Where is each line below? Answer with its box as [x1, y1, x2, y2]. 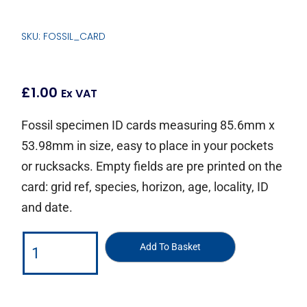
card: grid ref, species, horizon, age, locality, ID [21, 180, 269, 195]
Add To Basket [140, 241, 201, 253]
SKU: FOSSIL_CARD [21, 29, 106, 44]
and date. [21, 200, 73, 215]
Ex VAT [61, 86, 98, 102]
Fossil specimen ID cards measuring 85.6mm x [21, 118, 275, 133]
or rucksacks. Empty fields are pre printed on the [21, 159, 283, 174]
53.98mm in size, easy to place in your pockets [21, 138, 274, 153]
